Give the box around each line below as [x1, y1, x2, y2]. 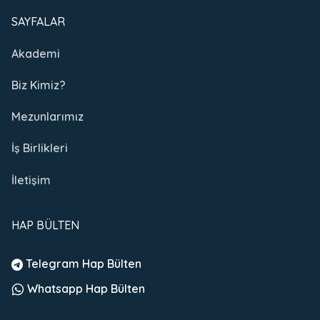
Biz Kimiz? [11, 78, 66, 93]
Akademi [11, 46, 60, 61]
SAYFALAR [11, 14, 65, 29]
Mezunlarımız [11, 109, 84, 124]
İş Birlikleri [11, 141, 68, 156]
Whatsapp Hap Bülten [24, 281, 145, 296]
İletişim [11, 172, 51, 187]
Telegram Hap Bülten [23, 256, 141, 271]
